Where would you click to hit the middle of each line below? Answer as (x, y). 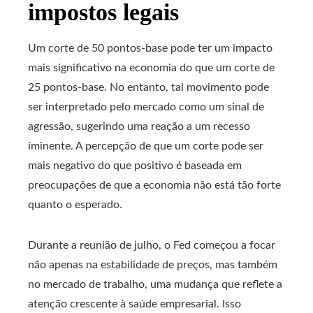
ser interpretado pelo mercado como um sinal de (146, 107)
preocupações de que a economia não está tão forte (154, 185)
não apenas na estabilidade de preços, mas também (153, 265)
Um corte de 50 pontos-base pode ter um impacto (150, 48)
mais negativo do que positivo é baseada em (135, 166)
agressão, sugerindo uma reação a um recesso (139, 126)
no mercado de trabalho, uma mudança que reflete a (155, 284)
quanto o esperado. (75, 205)
